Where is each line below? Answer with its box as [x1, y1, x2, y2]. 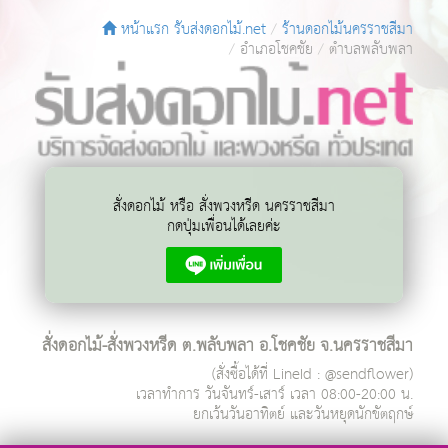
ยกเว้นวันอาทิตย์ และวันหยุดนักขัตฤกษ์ [193, 400, 413, 428]
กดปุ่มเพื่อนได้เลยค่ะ [167, 212, 281, 240]
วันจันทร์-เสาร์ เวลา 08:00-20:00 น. [205, 380, 413, 408]
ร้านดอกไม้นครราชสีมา [282, 16, 413, 43]
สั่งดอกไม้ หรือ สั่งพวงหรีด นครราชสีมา [113, 192, 335, 220]
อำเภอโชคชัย [240, 36, 313, 63]
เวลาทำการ [136, 380, 205, 408]
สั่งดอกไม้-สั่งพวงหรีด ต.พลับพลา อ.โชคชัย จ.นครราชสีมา [42, 330, 413, 362]
